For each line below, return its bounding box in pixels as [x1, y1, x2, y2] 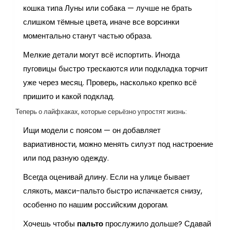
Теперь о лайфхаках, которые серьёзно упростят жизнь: [15, 106, 187, 117]
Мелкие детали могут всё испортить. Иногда [23, 49, 180, 60]
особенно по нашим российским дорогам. [23, 199, 168, 210]
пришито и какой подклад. [23, 90, 114, 102]
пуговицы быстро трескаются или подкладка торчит [23, 63, 208, 74]
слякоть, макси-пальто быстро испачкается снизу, [23, 185, 202, 196]
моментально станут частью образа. [23, 30, 152, 41]
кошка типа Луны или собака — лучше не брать [23, 2, 192, 13]
